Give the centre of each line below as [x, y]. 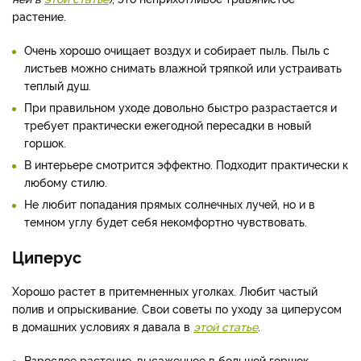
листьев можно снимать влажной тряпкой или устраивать [183, 68]
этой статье [226, 326]
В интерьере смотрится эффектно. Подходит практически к [186, 164]
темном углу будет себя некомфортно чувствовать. [166, 222]
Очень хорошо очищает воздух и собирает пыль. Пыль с [177, 50]
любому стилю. [66, 182]
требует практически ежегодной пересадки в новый [168, 125]
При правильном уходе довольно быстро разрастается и [180, 107]
